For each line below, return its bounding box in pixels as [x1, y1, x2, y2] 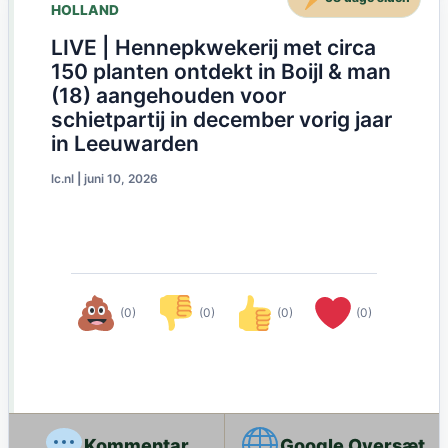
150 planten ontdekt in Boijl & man [50, 59, 391, 85]
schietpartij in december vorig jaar [50, 107, 392, 133]
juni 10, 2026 [83, 171, 158, 187]
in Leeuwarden [50, 131, 199, 157]
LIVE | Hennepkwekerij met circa [50, 35, 376, 61]
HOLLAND [50, 2, 119, 19]
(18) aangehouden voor [50, 83, 286, 109]
